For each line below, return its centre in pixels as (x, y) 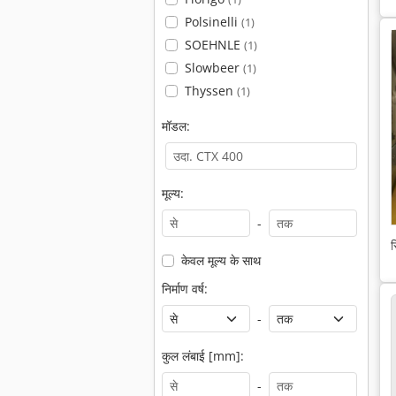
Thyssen (210, 91)
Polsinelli (213, 22)
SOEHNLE (214, 45)
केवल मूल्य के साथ (221, 260)
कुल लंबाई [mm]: (203, 356)
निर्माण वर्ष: (185, 289)
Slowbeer (213, 68)
